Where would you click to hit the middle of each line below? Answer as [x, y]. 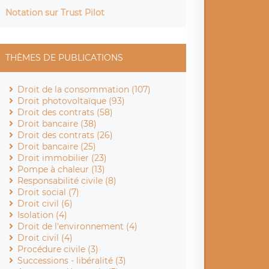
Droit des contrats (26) [65, 135]
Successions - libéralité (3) [72, 260]
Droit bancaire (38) [57, 123]
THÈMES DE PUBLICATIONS [65, 57]
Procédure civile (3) [58, 249]
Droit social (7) [49, 192]
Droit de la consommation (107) [84, 89]
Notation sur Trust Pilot [55, 12]
